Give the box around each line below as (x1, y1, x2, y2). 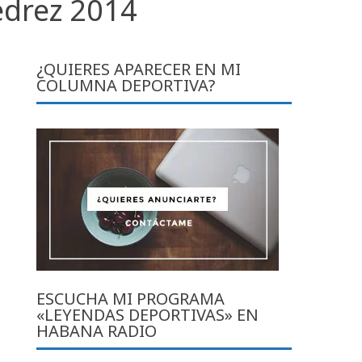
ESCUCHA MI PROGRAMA (36, 287, 225, 309)
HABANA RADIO (36, 319, 158, 342)
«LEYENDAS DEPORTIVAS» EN (36, 303, 259, 326)
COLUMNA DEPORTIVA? (36, 74, 216, 96)
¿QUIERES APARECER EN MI (36, 57, 242, 80)
